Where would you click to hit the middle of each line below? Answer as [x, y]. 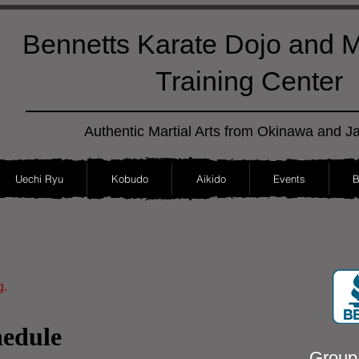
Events [289, 179]
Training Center [249, 81]
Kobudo [129, 179]
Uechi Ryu [39, 179]
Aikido [211, 179]
